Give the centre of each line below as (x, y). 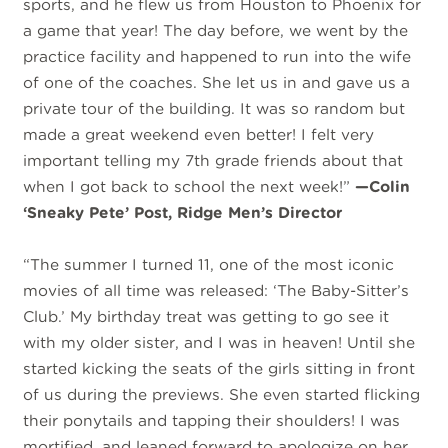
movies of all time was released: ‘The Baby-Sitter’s (216, 291)
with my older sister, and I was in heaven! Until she (219, 343)
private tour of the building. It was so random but (214, 108)
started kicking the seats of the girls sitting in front (219, 369)
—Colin (380, 186)
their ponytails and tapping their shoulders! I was (212, 421)
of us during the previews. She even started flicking (222, 395)
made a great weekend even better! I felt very (199, 134)
